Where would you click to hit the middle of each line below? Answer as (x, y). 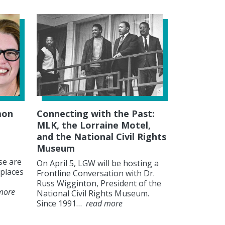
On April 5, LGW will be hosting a (98, 163)
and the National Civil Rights (101, 137)
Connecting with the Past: (96, 114)
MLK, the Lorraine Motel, (94, 125)
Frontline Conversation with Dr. (96, 174)
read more (104, 204)
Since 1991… (60, 204)
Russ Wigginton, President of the (99, 184)
